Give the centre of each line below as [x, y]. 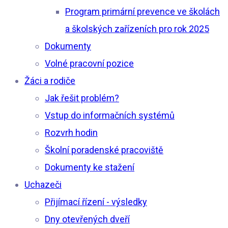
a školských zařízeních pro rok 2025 [137, 28]
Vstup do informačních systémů [110, 115]
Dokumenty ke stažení [90, 167]
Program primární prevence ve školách [142, 11]
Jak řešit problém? [82, 98]
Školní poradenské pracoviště [104, 150]
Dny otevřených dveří [87, 219]
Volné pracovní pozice [89, 63]
